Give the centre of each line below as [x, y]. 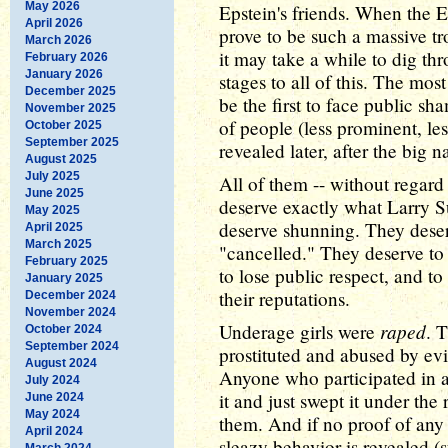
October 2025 [63, 124]
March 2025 [58, 243]
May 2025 [52, 209]
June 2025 [54, 192]
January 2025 [64, 277]
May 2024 [52, 413]
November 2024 [70, 311]
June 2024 [54, 396]
